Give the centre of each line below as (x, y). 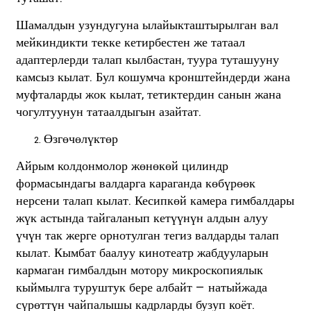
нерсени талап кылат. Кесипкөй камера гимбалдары (155, 201)
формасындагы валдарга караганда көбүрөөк (135, 183)
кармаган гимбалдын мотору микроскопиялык (139, 270)
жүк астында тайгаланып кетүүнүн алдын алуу (142, 218)
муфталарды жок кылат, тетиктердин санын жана (148, 94)
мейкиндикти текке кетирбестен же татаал (130, 42)
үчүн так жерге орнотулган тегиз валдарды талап (147, 235)
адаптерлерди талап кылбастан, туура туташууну (147, 60)
